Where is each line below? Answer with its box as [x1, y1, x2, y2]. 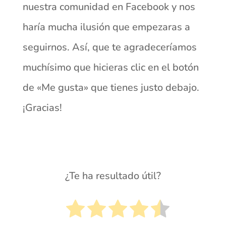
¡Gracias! [22, 100, 62, 115]
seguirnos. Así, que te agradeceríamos [22, 40, 197, 54]
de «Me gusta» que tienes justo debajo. [22, 80, 199, 94]
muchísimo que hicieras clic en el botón [22, 60, 199, 74]
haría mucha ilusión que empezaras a [22, 20, 190, 34]
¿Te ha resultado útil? [65, 168, 161, 183]
